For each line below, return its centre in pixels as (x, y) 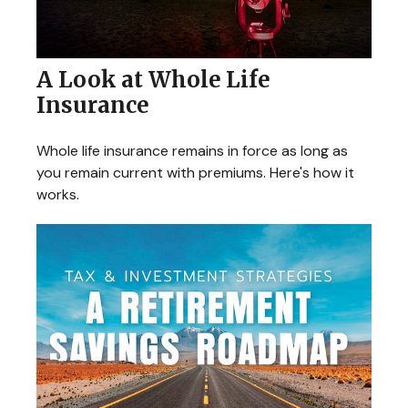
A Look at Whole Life (153, 80)
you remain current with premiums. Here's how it (195, 173)
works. (58, 195)
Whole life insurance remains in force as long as (192, 151)
